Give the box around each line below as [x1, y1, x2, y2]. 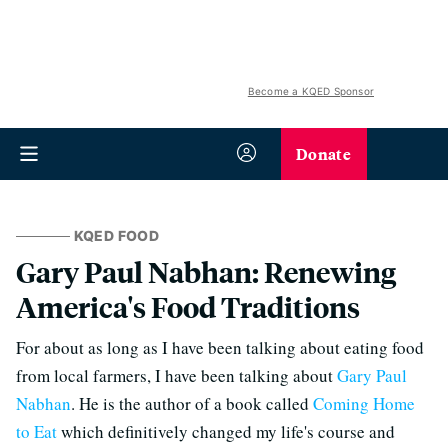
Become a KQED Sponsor [247, 85, 374, 97]
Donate [296, 142, 351, 165]
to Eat [16, 420, 57, 443]
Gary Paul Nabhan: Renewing [16, 253, 396, 290]
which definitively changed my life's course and [57, 420, 395, 443]
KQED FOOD [73, 227, 159, 244]
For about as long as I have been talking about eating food [16, 336, 424, 359]
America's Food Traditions [16, 288, 360, 325]
